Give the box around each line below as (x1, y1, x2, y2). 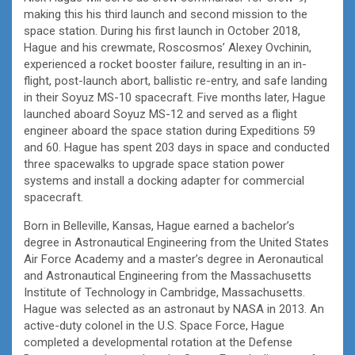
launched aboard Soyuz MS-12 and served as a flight (24, 106, 297, 121)
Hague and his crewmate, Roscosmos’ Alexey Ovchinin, (24, 40, 311, 55)
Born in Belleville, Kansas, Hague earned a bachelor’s (24, 218, 295, 233)
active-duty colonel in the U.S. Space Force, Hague (24, 318, 284, 333)
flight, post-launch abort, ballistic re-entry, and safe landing (24, 73, 327, 88)
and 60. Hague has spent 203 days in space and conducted (24, 139, 330, 155)
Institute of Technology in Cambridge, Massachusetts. (24, 284, 305, 300)
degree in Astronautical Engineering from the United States (24, 235, 329, 250)
